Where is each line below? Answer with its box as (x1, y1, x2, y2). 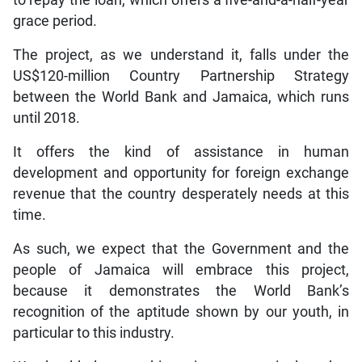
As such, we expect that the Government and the (12, 240, 350, 257)
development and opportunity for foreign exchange (12, 164, 350, 181)
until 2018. (12, 109, 80, 126)
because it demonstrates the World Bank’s (12, 282, 350, 299)
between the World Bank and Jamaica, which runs (12, 88, 350, 105)
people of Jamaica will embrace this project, (12, 261, 350, 278)
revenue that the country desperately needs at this (12, 185, 350, 202)
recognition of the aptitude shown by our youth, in (12, 303, 350, 320)
